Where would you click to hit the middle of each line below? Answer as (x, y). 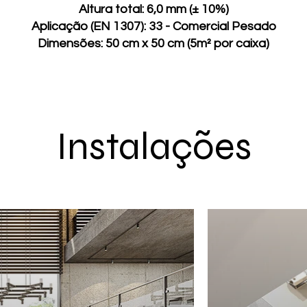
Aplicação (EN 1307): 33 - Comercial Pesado (153, 26)
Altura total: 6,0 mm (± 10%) (153, 9)
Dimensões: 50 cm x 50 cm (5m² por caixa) (153, 44)
